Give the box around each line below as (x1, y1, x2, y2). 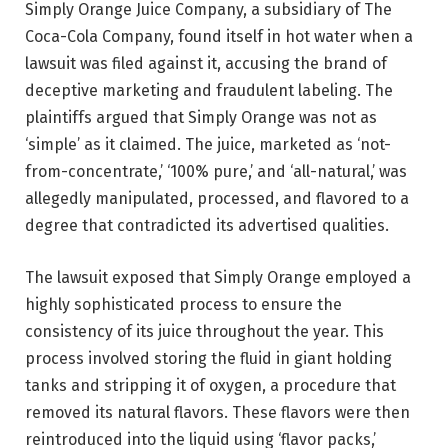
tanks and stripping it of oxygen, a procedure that (25, 375, 396, 395)
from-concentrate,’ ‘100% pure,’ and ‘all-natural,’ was (25, 161, 407, 181)
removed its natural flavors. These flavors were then (25, 402, 410, 422)
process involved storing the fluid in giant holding (25, 348, 392, 368)
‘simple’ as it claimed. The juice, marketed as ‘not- (25, 134, 391, 154)
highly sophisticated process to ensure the (25, 294, 342, 314)
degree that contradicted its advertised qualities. (25, 215, 389, 235)
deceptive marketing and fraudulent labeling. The (25, 80, 393, 100)
